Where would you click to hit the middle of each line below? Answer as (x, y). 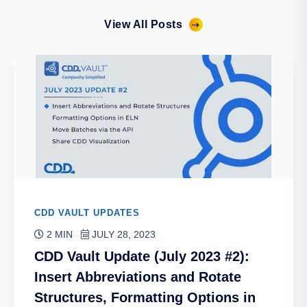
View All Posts (143, 25)
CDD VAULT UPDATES (87, 213)
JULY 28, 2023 (122, 235)
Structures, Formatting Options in (145, 298)
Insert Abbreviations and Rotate (138, 277)
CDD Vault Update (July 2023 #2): (142, 257)
